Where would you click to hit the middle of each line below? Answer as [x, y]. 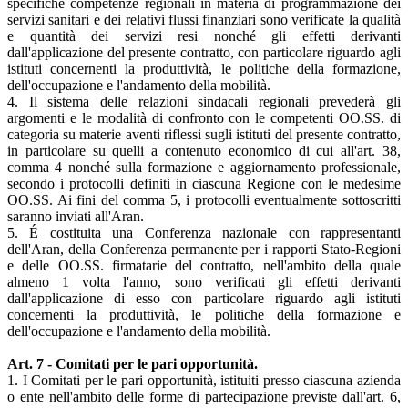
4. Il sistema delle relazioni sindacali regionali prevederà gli [204, 102]
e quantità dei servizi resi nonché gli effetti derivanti [204, 36]
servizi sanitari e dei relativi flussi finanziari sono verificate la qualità [204, 20]
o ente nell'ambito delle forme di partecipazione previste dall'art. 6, [204, 397]
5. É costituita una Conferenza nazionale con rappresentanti [204, 233]
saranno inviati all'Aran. [76, 217]
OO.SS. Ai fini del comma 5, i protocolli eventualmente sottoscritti [204, 200]
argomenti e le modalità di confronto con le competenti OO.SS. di [204, 118]
